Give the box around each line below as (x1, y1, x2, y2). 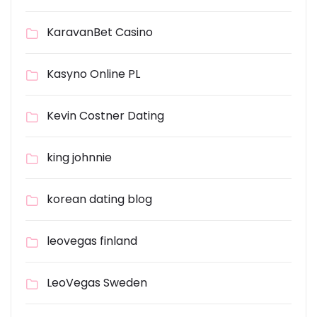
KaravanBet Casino (47, 24, 153, 40)
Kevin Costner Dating (47, 108, 164, 124)
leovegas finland (47, 233, 137, 249)
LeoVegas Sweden (47, 275, 147, 291)
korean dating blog (47, 191, 152, 207)
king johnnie (47, 149, 112, 166)
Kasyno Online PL (47, 66, 140, 82)
